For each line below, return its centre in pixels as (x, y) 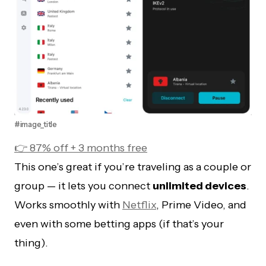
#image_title (36, 124)
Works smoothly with (68, 205)
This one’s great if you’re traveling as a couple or (133, 167)
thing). (31, 243)
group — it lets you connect (83, 186)
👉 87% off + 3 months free (81, 148)
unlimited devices (199, 186)
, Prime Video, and (201, 205)
